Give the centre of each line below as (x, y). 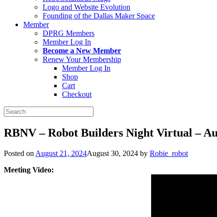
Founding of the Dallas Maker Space (99, 16)
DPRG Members (69, 33)
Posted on (20, 153)
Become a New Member (82, 51)
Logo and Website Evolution (86, 7)
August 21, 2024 (61, 153)
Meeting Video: (29, 170)
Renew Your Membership (82, 59)
